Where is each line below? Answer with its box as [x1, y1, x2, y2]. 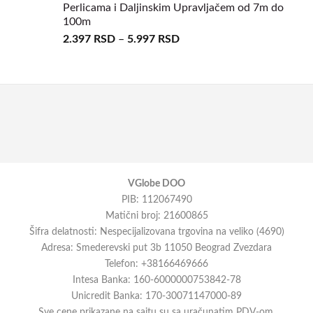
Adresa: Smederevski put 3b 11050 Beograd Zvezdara [41, 242, 272, 253]
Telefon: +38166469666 [105, 258, 208, 269]
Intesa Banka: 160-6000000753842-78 [72, 274, 241, 285]
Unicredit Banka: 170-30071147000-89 [71, 290, 242, 301]
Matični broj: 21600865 [105, 210, 208, 221]
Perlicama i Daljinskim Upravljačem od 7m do [63, 1, 284, 13]
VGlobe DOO [128, 177, 185, 189]
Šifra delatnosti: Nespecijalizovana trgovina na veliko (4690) [29, 226, 284, 237]
